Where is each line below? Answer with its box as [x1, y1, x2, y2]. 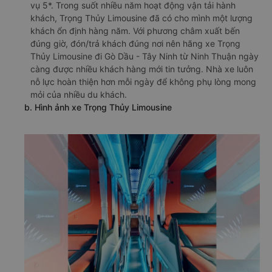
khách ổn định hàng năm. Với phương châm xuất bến [30, 25, 240, 36]
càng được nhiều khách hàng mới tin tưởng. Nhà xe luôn [30, 64, 253, 74]
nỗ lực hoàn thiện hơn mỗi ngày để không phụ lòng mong [30, 76, 256, 87]
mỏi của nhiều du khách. [30, 89, 127, 100]
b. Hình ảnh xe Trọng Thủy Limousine [24, 102, 172, 112]
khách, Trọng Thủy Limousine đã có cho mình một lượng [30, 13, 253, 23]
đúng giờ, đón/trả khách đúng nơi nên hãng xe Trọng [30, 38, 240, 49]
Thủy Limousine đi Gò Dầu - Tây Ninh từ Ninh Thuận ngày [30, 51, 259, 61]
